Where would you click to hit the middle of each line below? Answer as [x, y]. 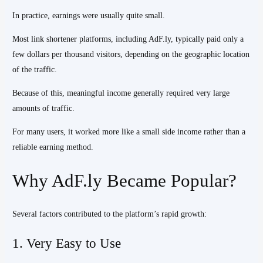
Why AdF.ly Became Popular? [125, 181]
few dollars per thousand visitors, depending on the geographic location [131, 54]
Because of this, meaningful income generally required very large [121, 93]
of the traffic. [35, 69]
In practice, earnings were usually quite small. [89, 15]
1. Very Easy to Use [67, 243]
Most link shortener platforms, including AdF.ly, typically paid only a [128, 39]
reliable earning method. [53, 147]
